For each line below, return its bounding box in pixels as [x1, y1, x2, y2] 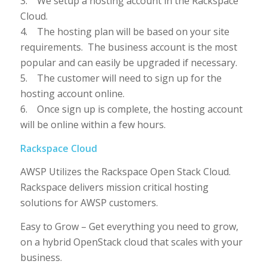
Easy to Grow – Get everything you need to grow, [20, 219, 238, 233]
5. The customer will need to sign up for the [20, 72, 222, 85]
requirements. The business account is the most [20, 41, 237, 54]
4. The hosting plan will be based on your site [20, 25, 229, 39]
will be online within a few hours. [20, 118, 166, 132]
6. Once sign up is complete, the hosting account [20, 103, 243, 116]
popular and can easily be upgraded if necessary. [20, 56, 237, 70]
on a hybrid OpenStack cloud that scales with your [20, 235, 243, 249]
